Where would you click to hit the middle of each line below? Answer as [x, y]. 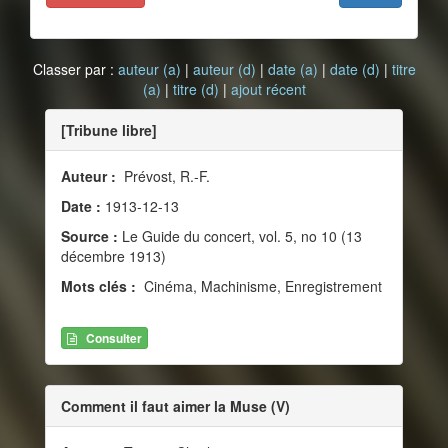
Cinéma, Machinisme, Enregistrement [261, 286]
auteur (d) [224, 69]
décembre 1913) [113, 256]
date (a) [292, 69]
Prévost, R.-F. [165, 176]
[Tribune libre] [109, 130]
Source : [89, 236]
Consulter [114, 338]
